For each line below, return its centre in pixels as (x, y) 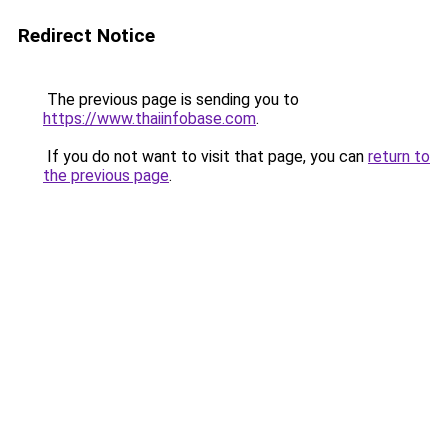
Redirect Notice (86, 35)
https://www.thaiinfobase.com (149, 118)
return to (399, 156)
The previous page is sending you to (171, 99)
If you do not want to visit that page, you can (205, 156)
